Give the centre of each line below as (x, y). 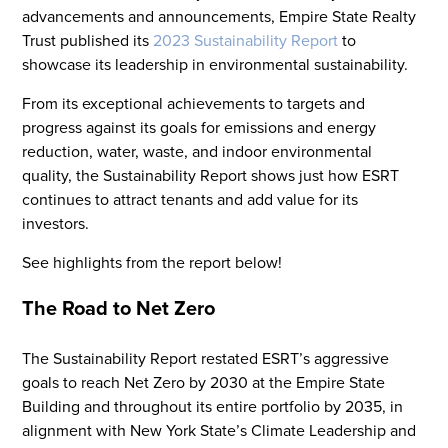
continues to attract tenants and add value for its (190, 200)
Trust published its (88, 41)
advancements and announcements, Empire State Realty (219, 17)
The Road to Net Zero (119, 308)
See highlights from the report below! (152, 263)
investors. (56, 224)
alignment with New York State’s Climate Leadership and (219, 431)
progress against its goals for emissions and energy (199, 128)
